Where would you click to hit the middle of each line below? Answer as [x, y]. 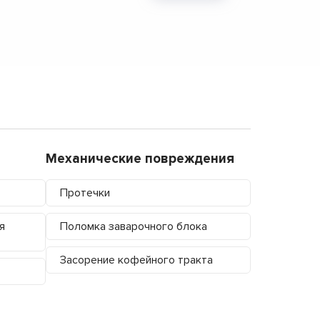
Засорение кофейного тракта [136, 260]
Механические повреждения [140, 159]
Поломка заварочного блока [133, 226]
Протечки [85, 192]
